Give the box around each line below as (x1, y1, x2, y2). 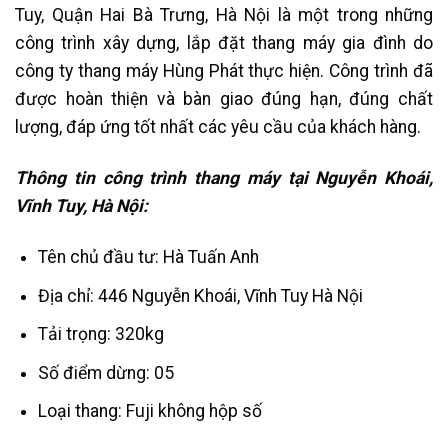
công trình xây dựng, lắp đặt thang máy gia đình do (15, 33, 433, 54)
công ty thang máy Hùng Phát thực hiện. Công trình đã (15, 61, 433, 82)
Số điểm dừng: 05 (37, 362, 174, 383)
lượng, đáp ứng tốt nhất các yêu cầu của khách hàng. (15, 117, 421, 138)
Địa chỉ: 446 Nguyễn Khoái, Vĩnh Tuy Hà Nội (37, 285, 363, 306)
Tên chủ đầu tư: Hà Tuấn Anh (37, 246, 259, 267)
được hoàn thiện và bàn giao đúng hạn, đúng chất (15, 89, 433, 110)
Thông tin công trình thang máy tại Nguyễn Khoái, (15, 168, 433, 189)
